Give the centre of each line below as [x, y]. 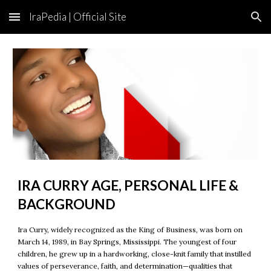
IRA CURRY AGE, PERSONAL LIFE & [128, 185]
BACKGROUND [67, 204]
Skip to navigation [224, 22]
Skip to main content [53, 22]
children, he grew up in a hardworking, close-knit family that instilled [135, 253]
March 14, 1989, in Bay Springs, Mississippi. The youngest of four [127, 241]
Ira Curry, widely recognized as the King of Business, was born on [130, 229]
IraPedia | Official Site [78, 17]
